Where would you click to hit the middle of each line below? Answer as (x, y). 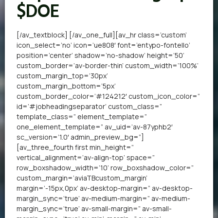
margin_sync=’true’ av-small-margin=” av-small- (94, 208)
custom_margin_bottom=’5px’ (66, 86)
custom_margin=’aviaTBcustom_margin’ (82, 178)
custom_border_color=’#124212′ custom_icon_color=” (108, 96)
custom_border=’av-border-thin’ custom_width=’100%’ (108, 65)
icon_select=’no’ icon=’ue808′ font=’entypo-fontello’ (103, 45)
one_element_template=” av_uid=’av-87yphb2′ (95, 127)
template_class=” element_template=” (82, 116)
